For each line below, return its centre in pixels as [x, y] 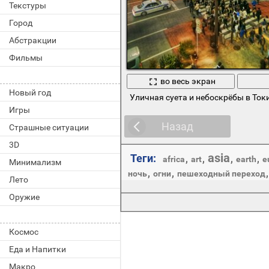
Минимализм [35, 162]
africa [174, 159]
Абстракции [33, 40]
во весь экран [188, 81]
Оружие [24, 197]
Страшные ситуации [49, 127]
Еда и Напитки [38, 249]
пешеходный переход [221, 173]
